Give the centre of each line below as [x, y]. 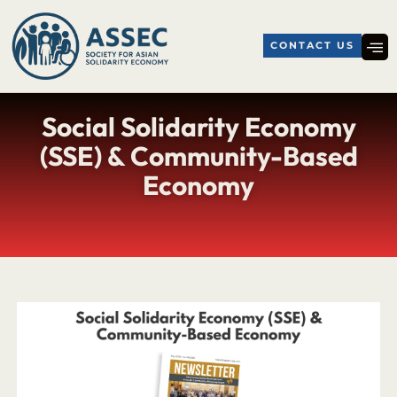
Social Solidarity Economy [198, 127]
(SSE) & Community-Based [198, 156]
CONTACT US [312, 45]
